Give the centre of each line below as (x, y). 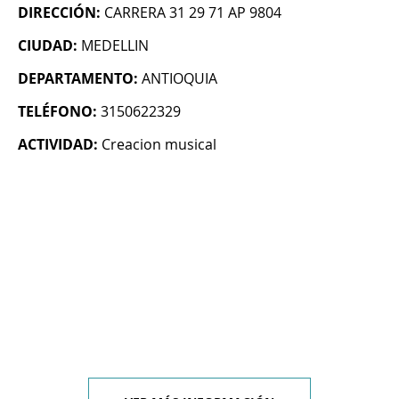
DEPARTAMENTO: (78, 79)
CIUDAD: (48, 46)
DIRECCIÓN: (59, 13)
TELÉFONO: (57, 112)
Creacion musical (159, 145)
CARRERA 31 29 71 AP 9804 (193, 13)
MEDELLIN (115, 46)
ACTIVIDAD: (58, 145)
